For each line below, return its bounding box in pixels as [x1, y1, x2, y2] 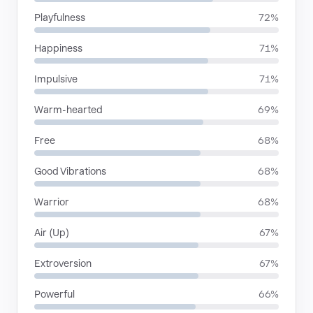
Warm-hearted [34, 104, 103, 115]
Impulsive [34, 73, 78, 85]
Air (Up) [34, 227, 69, 238]
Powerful [34, 289, 75, 300]
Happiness [34, 43, 82, 54]
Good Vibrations [34, 166, 106, 177]
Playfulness [34, 12, 85, 23]
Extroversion [34, 258, 92, 269]
